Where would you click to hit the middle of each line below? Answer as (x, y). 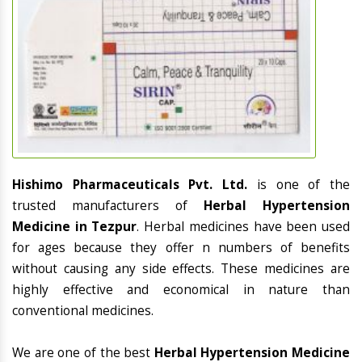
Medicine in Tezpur (75, 227)
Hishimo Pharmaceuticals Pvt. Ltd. (135, 185)
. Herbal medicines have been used (244, 227)
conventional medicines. (83, 311)
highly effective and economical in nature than (181, 290)
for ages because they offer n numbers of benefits (181, 248)
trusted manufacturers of (108, 206)
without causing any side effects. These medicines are (181, 269)
